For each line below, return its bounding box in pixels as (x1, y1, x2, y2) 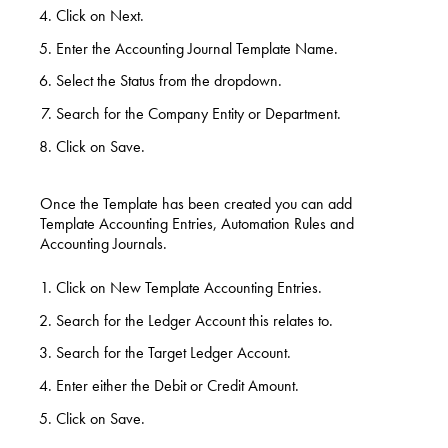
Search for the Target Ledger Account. (56, 342, 291, 364)
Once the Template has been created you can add (40, 192, 352, 214)
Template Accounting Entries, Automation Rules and (40, 212, 354, 234)
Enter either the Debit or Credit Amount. (56, 375, 299, 397)
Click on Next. (56, 4, 144, 26)
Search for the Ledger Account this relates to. (56, 309, 333, 331)
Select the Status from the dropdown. (56, 70, 282, 92)
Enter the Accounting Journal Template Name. (56, 37, 338, 59)
